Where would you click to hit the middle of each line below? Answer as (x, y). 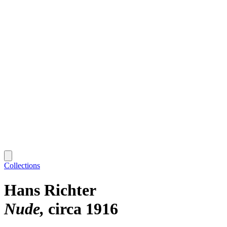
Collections (22, 165)
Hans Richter (50, 190)
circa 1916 (83, 209)
